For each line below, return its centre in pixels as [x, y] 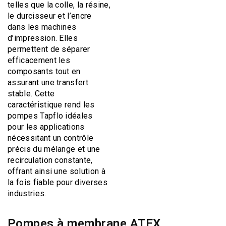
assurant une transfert [48, 82]
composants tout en [44, 71]
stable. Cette [31, 93]
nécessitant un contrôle [51, 138]
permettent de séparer [49, 49]
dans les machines [42, 27]
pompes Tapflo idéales [50, 116]
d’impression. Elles [43, 38]
